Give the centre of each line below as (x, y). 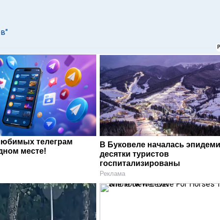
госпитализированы (140, 163)
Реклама (113, 173)
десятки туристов (135, 154)
